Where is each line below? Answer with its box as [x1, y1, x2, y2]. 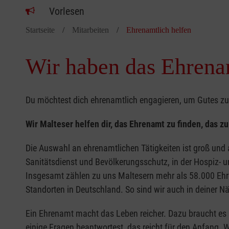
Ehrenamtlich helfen [126, 25, 191, 34]
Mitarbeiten [72, 25, 109, 34]
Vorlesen [49, 5, 84, 17]
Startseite [26, 25, 55, 34]
